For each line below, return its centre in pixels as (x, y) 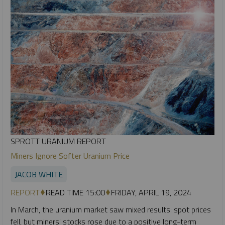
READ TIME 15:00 (75, 192)
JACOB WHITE (39, 174)
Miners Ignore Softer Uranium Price (70, 155)
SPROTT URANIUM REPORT (58, 141)
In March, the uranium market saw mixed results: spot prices (111, 209)
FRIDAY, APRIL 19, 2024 (151, 192)
